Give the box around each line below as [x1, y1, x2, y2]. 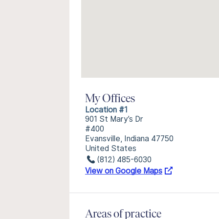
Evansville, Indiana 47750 [85, 134, 174, 143]
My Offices [85, 93, 135, 105]
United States [85, 144, 136, 153]
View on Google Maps [85, 166, 162, 175]
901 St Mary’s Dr [85, 114, 143, 124]
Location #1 [85, 105, 128, 114]
